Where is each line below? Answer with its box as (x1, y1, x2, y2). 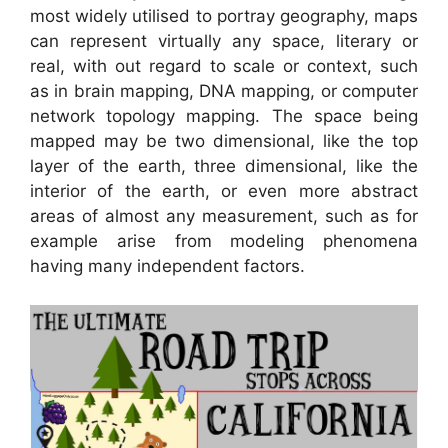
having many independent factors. (30, 256, 305, 277)
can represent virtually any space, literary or (30, 31, 418, 52)
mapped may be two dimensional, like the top (30, 131, 418, 152)
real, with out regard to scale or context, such (30, 56, 418, 77)
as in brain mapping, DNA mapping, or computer (30, 81, 418, 102)
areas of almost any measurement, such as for (30, 206, 418, 227)
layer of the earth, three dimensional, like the (30, 156, 418, 177)
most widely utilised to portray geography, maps (30, 6, 418, 27)
